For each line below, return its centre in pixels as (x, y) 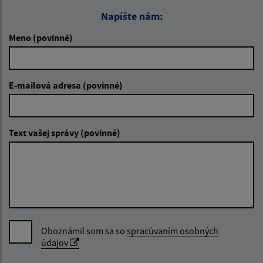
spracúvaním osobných (173, 230)
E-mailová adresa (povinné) (66, 85)
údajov (55, 242)
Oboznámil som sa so (84, 230)
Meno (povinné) (41, 37)
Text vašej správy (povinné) (65, 132)
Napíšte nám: (131, 16)
